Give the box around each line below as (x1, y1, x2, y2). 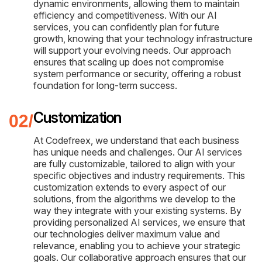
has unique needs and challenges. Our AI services (33, 146, 242, 158)
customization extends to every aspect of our (33, 181, 226, 193)
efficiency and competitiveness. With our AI (33, 9, 217, 21)
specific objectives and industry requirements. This (33, 169, 245, 181)
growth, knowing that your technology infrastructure (33, 32, 253, 44)
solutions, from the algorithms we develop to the (33, 192, 236, 205)
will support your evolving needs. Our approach (33, 44, 231, 56)
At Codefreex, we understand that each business (33, 134, 239, 146)
